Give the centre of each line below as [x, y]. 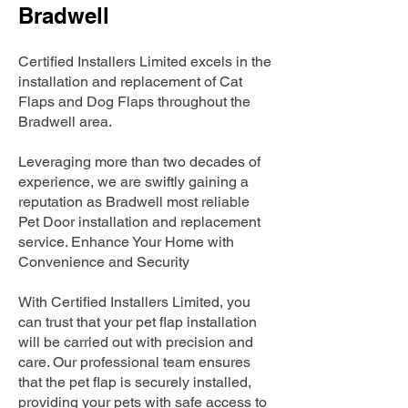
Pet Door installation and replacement [139, 222]
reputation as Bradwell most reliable [134, 202]
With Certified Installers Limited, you [134, 302]
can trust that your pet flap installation [138, 322]
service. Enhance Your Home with [126, 242]
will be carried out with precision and [136, 342]
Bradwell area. [65, 122]
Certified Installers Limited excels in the [145, 61]
